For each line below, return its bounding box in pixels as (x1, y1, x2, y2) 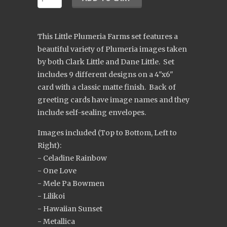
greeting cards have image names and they (37, 95, 190, 104)
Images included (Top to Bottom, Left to (37, 128, 177, 137)
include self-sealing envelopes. (37, 108, 146, 117)
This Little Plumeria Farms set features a (37, 32, 178, 41)
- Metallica (37, 217, 75, 226)
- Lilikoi (37, 192, 65, 201)
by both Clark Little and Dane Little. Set (37, 57, 174, 66)
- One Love (37, 166, 77, 175)
